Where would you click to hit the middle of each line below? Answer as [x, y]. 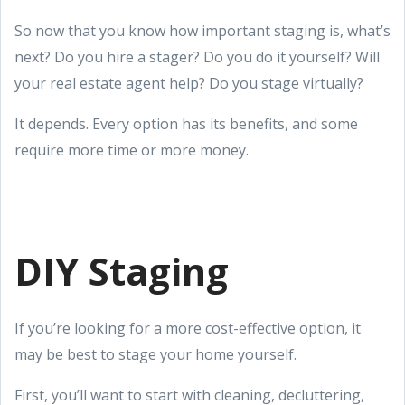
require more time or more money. [132, 150]
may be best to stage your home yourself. [157, 354]
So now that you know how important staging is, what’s [202, 30]
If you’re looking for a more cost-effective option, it [188, 328]
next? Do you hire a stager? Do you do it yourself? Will [197, 57]
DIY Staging [122, 271]
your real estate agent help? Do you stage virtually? [191, 83]
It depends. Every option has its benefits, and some [186, 123]
